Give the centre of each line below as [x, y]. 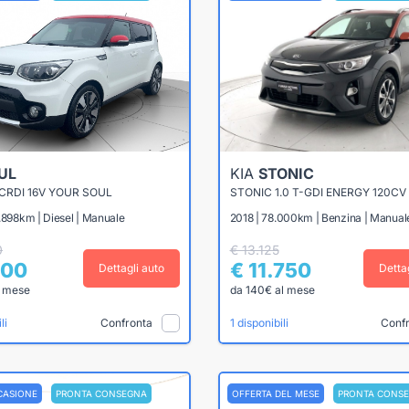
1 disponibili [259, 323]
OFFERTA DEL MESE [276, 393]
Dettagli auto [131, 268]
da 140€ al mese [272, 290]
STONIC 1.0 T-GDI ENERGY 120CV [318, 193]
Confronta [126, 322]
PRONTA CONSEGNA [101, 393]
